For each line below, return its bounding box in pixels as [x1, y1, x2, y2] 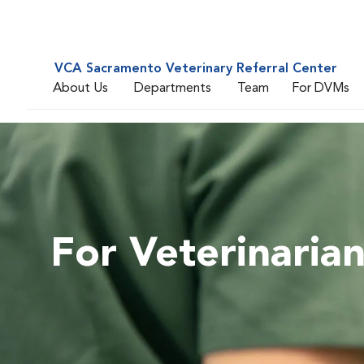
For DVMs [292, 81, 349, 95]
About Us [53, 81, 108, 95]
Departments [134, 81, 211, 95]
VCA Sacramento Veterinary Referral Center [54, 63, 337, 76]
